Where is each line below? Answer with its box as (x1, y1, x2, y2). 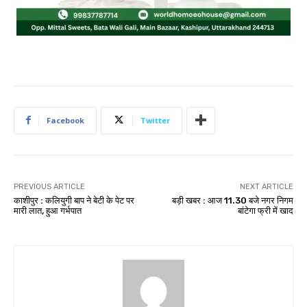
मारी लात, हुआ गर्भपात (14, 205, 82, 216)
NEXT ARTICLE (239, 182, 293, 191)
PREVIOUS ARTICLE (14, 182, 85, 191)
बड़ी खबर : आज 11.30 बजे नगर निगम (171, 195, 293, 206)
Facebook (47, 114, 84, 125)
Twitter (140, 114, 170, 125)
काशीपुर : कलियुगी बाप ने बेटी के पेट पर (14, 195, 134, 206)
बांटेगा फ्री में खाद (237, 205, 293, 216)
